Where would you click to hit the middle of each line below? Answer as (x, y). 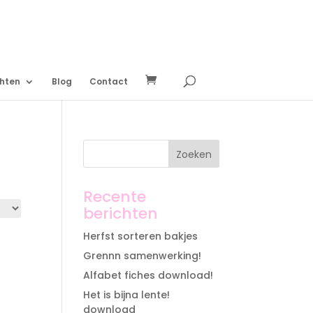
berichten (121, 213)
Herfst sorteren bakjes (141, 236)
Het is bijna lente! (127, 295)
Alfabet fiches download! (148, 275)
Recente (115, 197)
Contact (108, 81)
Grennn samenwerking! (143, 256)
